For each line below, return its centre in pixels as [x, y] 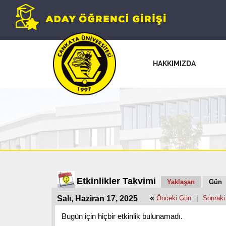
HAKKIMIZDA [174, 63]
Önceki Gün [174, 198]
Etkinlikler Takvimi [116, 181]
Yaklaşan [181, 182]
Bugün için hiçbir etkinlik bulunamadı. [122, 216]
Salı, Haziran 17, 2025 [97, 199]
